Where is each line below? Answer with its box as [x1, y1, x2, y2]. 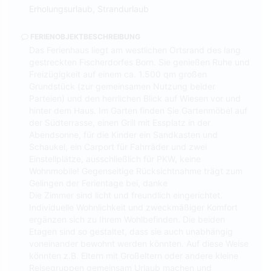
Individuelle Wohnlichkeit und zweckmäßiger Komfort [29, 201, 238, 212]
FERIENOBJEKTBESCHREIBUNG [28, 31, 140, 41]
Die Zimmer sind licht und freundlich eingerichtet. [29, 189, 223, 200]
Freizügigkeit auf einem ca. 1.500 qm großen [29, 68, 207, 79]
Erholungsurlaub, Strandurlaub [29, 3, 149, 14]
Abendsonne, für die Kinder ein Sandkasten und [29, 129, 218, 140]
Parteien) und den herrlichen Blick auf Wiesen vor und [29, 93, 241, 103]
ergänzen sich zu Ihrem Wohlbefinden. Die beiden [29, 214, 225, 224]
